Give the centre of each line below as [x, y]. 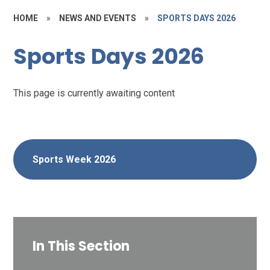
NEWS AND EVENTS [98, 18]
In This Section [81, 246]
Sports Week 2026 [74, 159]
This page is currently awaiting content [94, 93]
